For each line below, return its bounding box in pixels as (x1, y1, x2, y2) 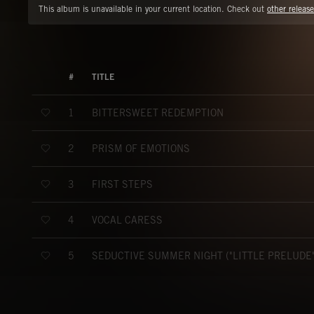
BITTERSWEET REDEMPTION (92, 107, 224, 118)
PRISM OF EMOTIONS (92, 142, 190, 154)
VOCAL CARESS (92, 214, 163, 226)
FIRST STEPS (92, 178, 153, 190)
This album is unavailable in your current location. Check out (39, 4, 267, 14)
